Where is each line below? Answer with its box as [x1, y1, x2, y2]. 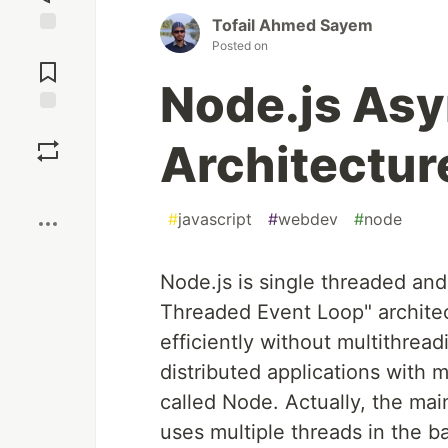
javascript [178, 209, 252, 230]
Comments [13, 55, 83, 73]
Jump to [21, 38, 75, 56]
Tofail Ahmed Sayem [212, 15, 373, 36]
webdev [278, 209, 338, 230]
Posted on [212, 38, 268, 54]
